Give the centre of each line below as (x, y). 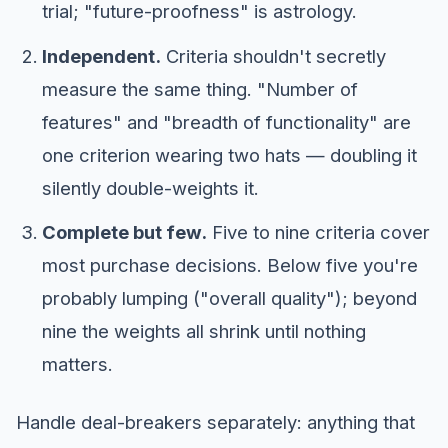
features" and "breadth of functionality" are (226, 121)
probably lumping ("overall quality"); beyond (229, 297)
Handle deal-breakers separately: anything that (215, 422)
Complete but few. (124, 231)
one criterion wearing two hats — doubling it (229, 154)
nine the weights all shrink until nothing (203, 330)
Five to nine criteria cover (318, 231)
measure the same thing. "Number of (199, 88)
